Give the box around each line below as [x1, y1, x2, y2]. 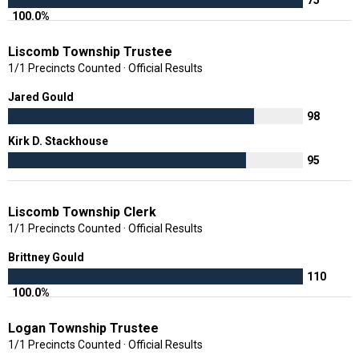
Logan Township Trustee [8, 320, 159, 336]
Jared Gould [8, 90, 76, 103]
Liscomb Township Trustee [8, 43, 172, 59]
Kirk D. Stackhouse [8, 134, 111, 147]
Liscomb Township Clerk [8, 204, 156, 220]
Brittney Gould [8, 250, 87, 264]
